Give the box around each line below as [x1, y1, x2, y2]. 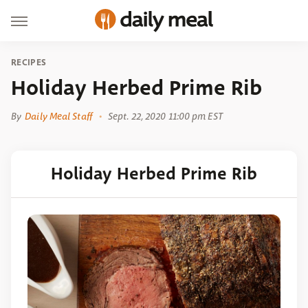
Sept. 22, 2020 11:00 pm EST [108, 110, 223, 122]
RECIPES [11, 56, 47, 69]
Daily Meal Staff [25, 110, 92, 122]
